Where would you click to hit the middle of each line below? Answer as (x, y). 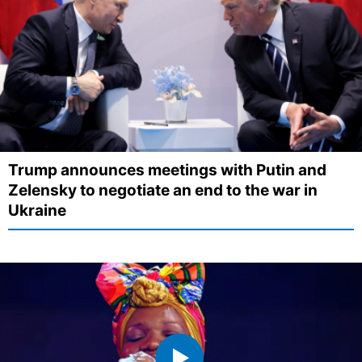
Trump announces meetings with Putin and (167, 170)
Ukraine (37, 211)
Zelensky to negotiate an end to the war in (163, 191)
